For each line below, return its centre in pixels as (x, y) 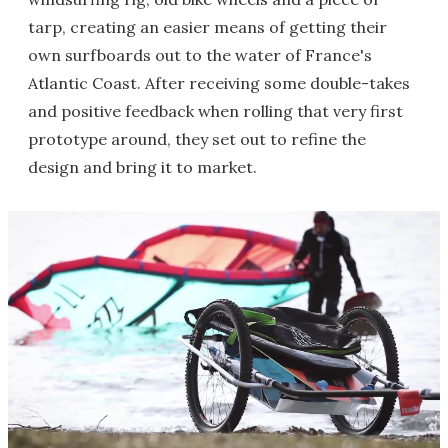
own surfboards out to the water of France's (200, 55)
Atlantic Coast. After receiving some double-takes (219, 83)
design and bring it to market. (142, 167)
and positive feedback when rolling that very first (215, 111)
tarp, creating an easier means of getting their (207, 27)
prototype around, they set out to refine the (197, 139)
